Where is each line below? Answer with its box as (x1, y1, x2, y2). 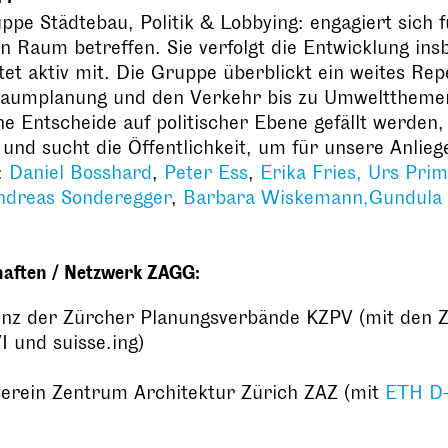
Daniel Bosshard (9, 161, 152, 184)
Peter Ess (164, 161, 248, 184)
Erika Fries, (260, 161, 368, 184)
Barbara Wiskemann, (183, 186, 369, 209)
